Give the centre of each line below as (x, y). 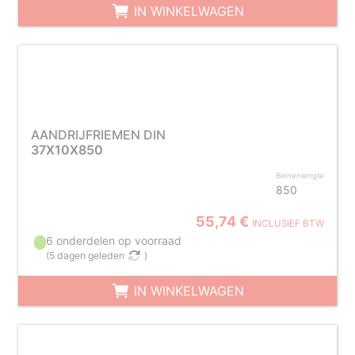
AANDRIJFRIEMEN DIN (98, 135)
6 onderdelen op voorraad (114, 240)
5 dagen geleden (87, 256)
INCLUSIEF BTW (288, 223)
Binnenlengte (300, 176)
